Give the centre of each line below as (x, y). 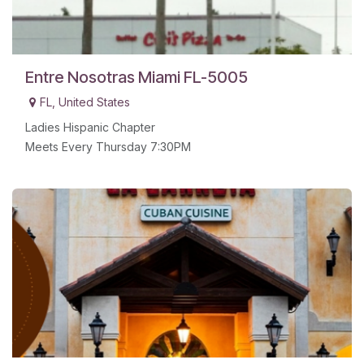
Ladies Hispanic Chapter (90, 128)
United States (94, 102)
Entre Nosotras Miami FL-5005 (136, 78)
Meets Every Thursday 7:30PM (108, 147)
